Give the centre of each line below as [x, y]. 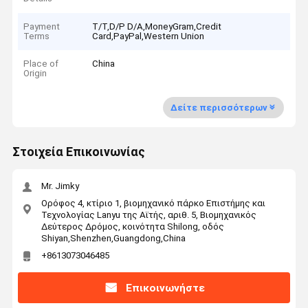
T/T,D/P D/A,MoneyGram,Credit [157, 26]
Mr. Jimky [60, 186]
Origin [35, 74]
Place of [41, 64]
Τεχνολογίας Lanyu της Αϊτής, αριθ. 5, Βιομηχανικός [148, 214]
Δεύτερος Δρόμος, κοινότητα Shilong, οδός [132, 226]
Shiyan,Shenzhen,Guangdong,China [113, 238]
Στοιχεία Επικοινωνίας [78, 152]
